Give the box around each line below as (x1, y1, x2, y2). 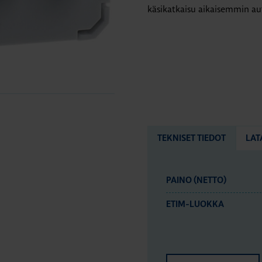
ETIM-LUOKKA (166, 200, 224, 209)
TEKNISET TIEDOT (157, 134, 226, 143)
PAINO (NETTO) (166, 176, 226, 185)
